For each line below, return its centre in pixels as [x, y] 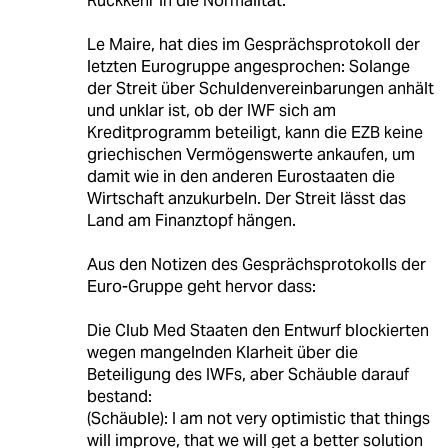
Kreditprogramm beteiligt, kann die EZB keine [254, 133]
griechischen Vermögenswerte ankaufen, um [250, 155]
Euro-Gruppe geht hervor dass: [201, 287]
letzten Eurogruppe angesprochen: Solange [248, 67]
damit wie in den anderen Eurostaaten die [240, 177]
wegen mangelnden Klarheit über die [222, 353]
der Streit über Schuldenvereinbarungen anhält [260, 89]
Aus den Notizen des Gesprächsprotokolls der [256, 265]
